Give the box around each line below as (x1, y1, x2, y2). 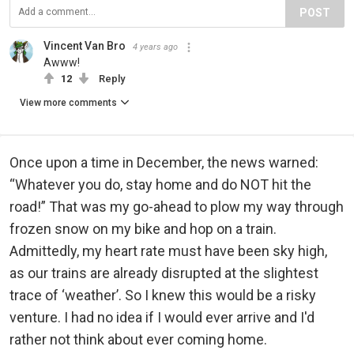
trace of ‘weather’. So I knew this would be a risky (9, 287, 316, 304)
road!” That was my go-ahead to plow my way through (9, 198, 344, 216)
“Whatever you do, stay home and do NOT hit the (9, 176, 311, 194)
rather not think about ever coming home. (9, 331, 267, 348)
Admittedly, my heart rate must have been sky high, (9, 243, 327, 260)
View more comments (20, 97, 117, 109)
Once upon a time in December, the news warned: (9, 154, 318, 171)
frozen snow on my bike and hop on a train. (9, 220, 277, 238)
